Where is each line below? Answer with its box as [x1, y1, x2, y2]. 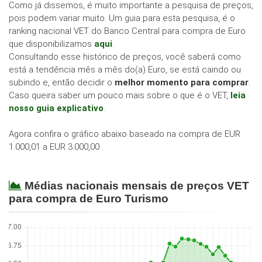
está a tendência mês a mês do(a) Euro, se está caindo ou [9, 64, 241, 75]
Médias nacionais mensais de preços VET [25, 180, 249, 192]
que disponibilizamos [9, 39, 94, 50]
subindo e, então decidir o [9, 77, 115, 88]
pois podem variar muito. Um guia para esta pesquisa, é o [9, 13, 235, 24]
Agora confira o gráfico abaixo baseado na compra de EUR [9, 129, 240, 140]
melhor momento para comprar [115, 77, 249, 88]
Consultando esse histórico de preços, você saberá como [9, 51, 241, 63]
